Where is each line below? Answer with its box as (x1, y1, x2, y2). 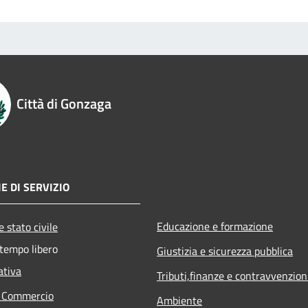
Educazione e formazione (157, 217, 273, 234)
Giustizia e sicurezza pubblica (157, 242, 293, 259)
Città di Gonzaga (16, 92, 111, 114)
